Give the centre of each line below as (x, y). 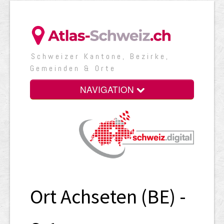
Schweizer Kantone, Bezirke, (100, 56)
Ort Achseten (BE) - (108, 196)
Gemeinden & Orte (73, 68)
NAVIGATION (108, 89)
